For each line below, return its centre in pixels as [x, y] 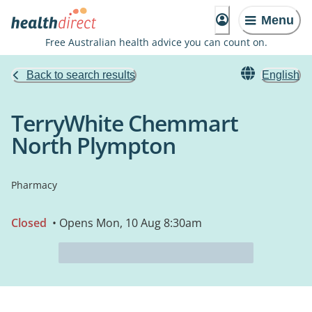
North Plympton [93, 145]
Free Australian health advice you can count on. [156, 42]
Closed [29, 223]
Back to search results [81, 75]
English [281, 75]
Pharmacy [34, 185]
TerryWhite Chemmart [125, 123]
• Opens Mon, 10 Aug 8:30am [126, 223]
